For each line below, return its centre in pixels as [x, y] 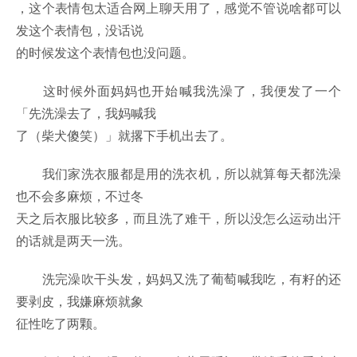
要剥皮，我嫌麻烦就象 [80, 301]
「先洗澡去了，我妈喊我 [86, 113]
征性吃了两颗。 [61, 324]
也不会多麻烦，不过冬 [80, 196]
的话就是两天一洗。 [73, 241]
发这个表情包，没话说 [80, 30]
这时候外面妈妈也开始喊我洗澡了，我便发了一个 [178, 91]
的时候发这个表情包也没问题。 [105, 53]
